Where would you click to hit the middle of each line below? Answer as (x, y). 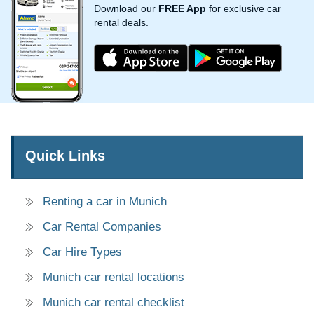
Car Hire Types (82, 252)
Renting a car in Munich (105, 202)
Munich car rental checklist (114, 303)
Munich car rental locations (114, 278)
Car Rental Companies (102, 227)
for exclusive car (244, 8)
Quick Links (65, 156)
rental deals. (121, 22)
